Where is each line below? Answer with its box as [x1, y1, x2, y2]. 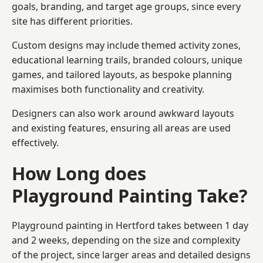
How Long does [12, 160, 146, 186]
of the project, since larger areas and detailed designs [12, 248, 251, 261]
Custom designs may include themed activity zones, [12, 38, 241, 52]
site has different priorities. [12, 14, 133, 28]
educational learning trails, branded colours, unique [12, 53, 242, 66]
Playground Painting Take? [12, 183, 248, 208]
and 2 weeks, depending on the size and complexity [12, 233, 240, 247]
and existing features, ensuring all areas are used [12, 121, 231, 134]
